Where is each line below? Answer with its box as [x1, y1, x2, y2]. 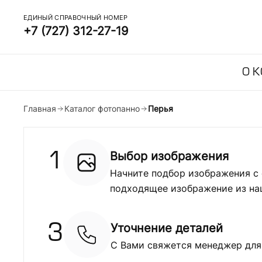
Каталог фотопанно [64, 104, 140, 113]
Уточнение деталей [110, 221, 223, 235]
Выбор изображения [109, 149, 229, 163]
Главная [23, 104, 56, 113]
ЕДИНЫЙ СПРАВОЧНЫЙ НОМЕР [23, 13, 128, 22]
